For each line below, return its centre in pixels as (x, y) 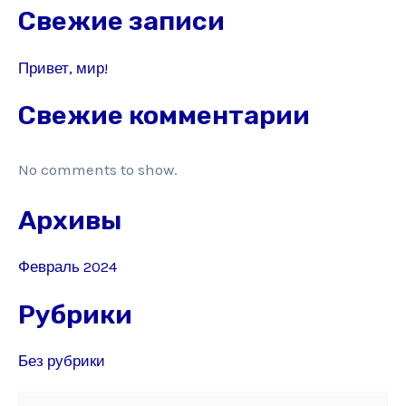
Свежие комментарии (164, 115)
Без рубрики (62, 360)
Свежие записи (121, 21)
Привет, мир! (63, 68)
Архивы (70, 221)
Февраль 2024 (68, 267)
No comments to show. (98, 169)
